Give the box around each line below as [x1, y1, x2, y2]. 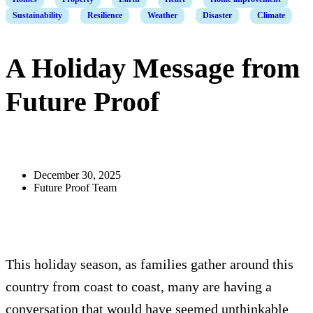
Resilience [87, 10, 122, 20]
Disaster [203, 10, 232, 20]
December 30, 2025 [34, 169, 121, 181]
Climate [257, 10, 285, 20]
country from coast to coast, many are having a [6, 279, 272, 294]
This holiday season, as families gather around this [6, 256, 293, 272]
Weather [147, 10, 177, 20]
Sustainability [13, 10, 62, 20]
